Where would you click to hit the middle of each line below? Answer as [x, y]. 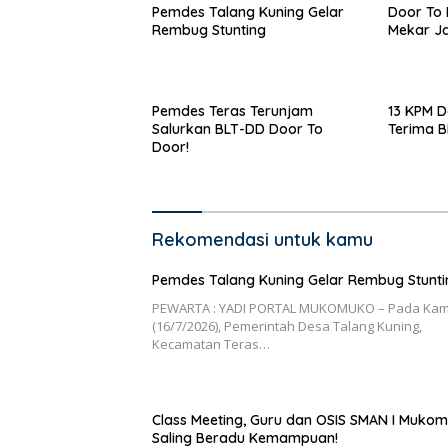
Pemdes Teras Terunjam [232, 111]
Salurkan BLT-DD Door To [237, 129]
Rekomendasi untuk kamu [262, 240]
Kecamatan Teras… [211, 344]
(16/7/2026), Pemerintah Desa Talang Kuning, [287, 326]
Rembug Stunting [209, 30]
